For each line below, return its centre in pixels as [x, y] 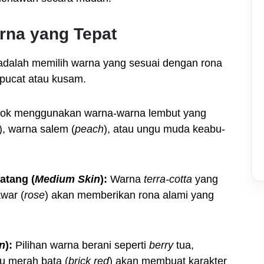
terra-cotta [168, 179]
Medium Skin [67, 179]
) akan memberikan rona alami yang [129, 195]
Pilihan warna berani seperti [81, 245]
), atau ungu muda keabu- [164, 129]
